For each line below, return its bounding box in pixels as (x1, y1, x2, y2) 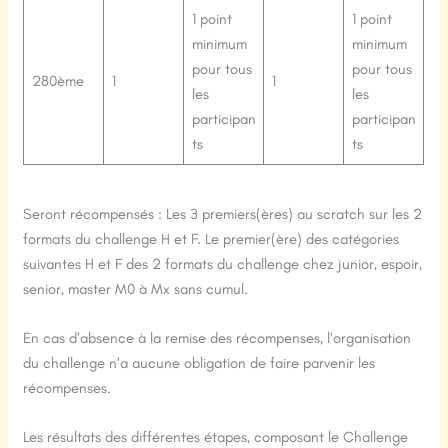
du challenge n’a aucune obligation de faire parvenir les (23, 354, 376, 373)
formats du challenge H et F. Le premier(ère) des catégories (23, 230, 400, 249)
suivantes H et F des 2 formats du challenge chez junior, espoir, (23, 255, 423, 274)
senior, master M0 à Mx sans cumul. (23, 280, 249, 299)
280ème (31, 71, 84, 90)
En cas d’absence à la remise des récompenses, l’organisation (23, 329, 412, 348)
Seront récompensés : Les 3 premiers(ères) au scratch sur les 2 (23, 205, 423, 224)
